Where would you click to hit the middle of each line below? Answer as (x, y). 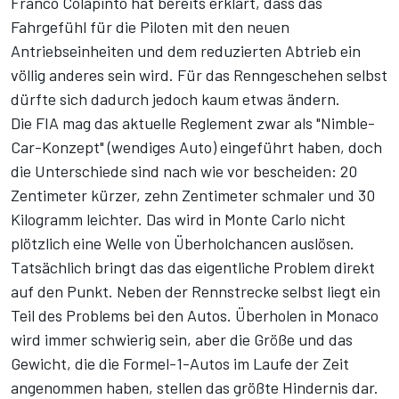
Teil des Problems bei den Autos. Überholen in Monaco (195, 316)
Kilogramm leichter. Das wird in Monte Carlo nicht (178, 220)
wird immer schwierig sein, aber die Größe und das (182, 340)
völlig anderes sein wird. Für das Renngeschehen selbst (199, 75)
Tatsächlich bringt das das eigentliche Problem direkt (193, 268)
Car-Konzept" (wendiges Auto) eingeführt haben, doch (196, 147)
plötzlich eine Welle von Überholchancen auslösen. (183, 244)
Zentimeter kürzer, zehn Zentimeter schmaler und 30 (193, 195)
